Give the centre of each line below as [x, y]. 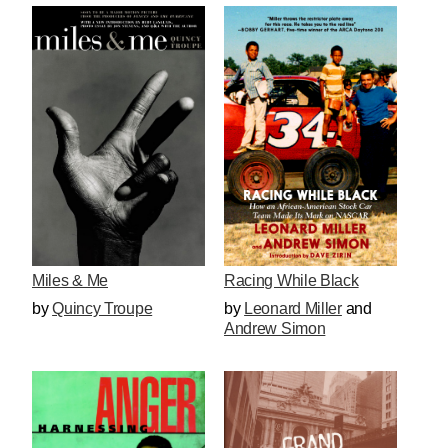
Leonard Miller [293, 308]
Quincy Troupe [102, 308]
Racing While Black [291, 280]
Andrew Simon [274, 328]
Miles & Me [70, 280]
